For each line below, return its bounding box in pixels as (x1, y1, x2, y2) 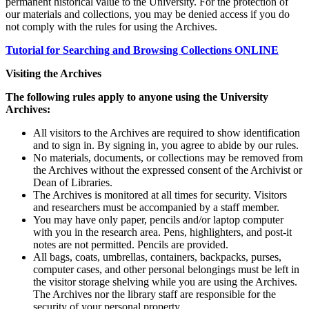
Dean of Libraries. (33, 177, 112, 189)
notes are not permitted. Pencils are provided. (33, 239, 228, 251)
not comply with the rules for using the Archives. (6, 21, 217, 33)
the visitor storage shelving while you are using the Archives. (33, 276, 297, 288)
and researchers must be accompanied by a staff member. (33, 201, 279, 214)
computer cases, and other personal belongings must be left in (33, 263, 299, 276)
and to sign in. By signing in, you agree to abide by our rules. (33, 139, 299, 152)
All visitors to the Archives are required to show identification (33, 127, 300, 139)
